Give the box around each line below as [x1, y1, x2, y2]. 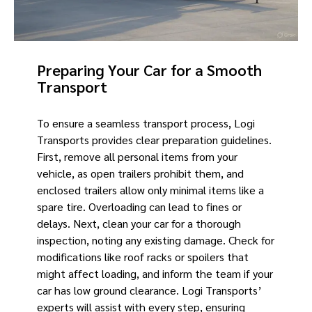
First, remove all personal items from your [36, 149, 237, 164]
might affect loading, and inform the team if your [36, 266, 273, 281]
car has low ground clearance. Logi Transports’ [36, 283, 262, 298]
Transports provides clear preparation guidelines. [36, 132, 272, 148]
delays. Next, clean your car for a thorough [36, 216, 241, 231]
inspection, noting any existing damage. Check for [36, 233, 274, 248]
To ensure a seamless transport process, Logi [36, 116, 255, 131]
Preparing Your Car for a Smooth [36, 60, 262, 80]
